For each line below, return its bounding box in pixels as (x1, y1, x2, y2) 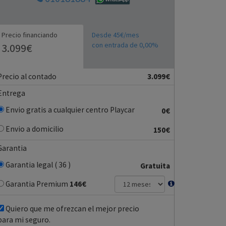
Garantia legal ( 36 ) (4, 160, 71, 170)
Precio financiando (2, 30, 58, 40)
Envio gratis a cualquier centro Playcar (4, 105, 135, 115)
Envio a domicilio (4, 124, 64, 134)
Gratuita (140, 161, 170, 171)
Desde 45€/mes (92, 30, 139, 40)
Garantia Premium (4, 179, 68, 189)
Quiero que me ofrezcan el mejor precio (4, 204, 139, 214)
